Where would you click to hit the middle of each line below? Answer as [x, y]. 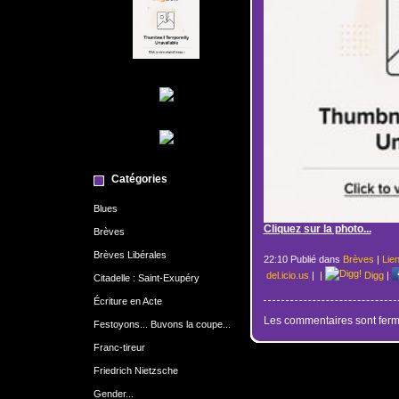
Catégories [139, 179]
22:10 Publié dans [303, 259]
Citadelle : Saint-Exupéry [146, 277]
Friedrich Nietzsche [135, 370]
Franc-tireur [119, 347]
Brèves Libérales [130, 254]
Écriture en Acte [127, 301]
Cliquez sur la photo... [317, 228]
